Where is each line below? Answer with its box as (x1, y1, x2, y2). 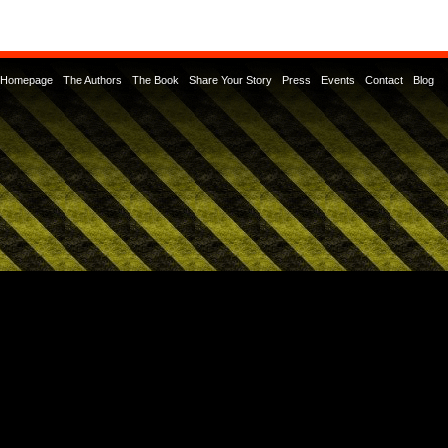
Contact (365, 74, 403, 86)
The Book (132, 74, 179, 86)
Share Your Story (189, 74, 272, 86)
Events (321, 74, 355, 86)
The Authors (63, 74, 122, 86)
